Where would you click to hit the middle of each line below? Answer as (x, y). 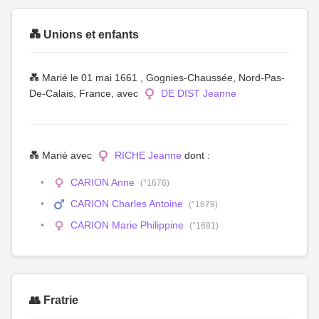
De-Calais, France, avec (85, 93)
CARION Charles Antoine (126, 204)
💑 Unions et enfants (84, 35)
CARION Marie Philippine (127, 225)
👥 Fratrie (54, 300)
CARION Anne (102, 182)
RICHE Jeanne (148, 155)
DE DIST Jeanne (199, 93)
